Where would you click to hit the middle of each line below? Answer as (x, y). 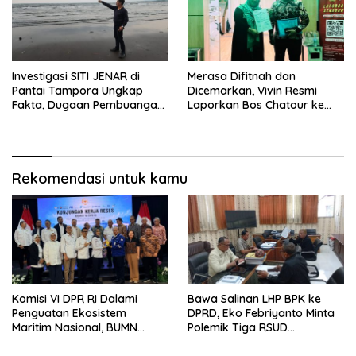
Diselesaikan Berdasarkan (257, 341)
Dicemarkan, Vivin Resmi (252, 90)
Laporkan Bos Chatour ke (256, 104)
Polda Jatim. (222, 119)
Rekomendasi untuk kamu (100, 178)
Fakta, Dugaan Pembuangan (88, 104)
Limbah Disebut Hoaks (71, 119)
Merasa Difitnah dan (242, 76)
